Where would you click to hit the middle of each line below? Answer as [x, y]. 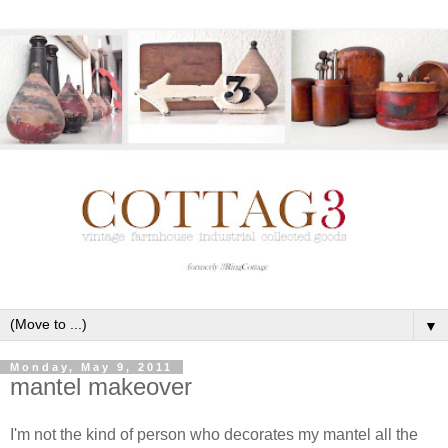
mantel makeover [101, 386]
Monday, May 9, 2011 [91, 366]
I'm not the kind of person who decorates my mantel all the [214, 434]
